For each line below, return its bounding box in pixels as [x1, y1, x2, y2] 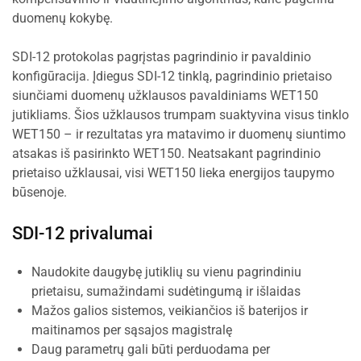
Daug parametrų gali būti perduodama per [31, 342, 270, 357]
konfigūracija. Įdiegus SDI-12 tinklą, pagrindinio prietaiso [12, 68, 332, 84]
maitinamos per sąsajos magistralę [31, 322, 232, 338]
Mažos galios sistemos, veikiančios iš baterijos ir [31, 303, 308, 318]
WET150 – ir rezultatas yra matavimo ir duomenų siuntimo [12, 127, 346, 142]
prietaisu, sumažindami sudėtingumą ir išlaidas [31, 284, 301, 299]
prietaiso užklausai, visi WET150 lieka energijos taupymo [12, 165, 334, 180]
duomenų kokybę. [12, 10, 113, 26]
